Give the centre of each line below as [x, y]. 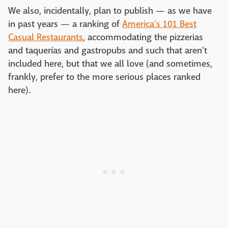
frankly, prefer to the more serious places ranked [104, 77]
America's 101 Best [159, 24]
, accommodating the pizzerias [143, 37]
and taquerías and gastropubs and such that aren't [108, 51]
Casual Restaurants [46, 37]
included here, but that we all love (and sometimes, [110, 64]
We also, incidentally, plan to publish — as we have [110, 11]
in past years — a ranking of [65, 24]
